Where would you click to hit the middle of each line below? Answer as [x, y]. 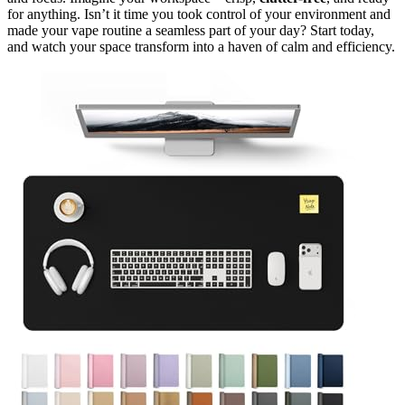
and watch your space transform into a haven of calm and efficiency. [201, 46]
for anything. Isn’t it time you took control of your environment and [199, 14]
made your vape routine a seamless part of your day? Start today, [191, 30]
